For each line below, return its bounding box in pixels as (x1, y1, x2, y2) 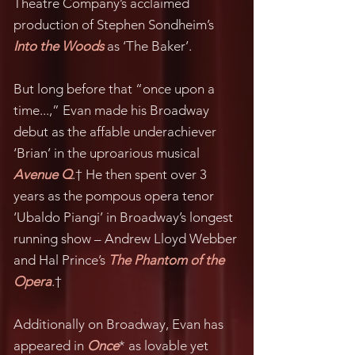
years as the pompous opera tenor (13, 188, 214, 204)
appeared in (13, 338, 87, 353)
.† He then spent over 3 (72, 166, 207, 182)
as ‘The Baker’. (104, 38, 192, 54)
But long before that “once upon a (13, 81, 215, 97)
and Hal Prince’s (13, 252, 109, 268)
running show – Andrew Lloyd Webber (13, 231, 237, 246)
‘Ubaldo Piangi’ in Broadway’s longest (13, 209, 233, 225)
